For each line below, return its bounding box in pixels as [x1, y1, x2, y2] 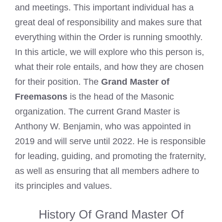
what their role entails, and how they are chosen [15, 62, 204, 72]
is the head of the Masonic [67, 92, 174, 102]
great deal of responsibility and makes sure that [15, 17, 202, 27]
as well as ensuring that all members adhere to [15, 166, 199, 176]
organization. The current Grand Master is [15, 107, 180, 116]
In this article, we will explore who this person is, [15, 47, 204, 57]
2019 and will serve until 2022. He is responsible [15, 136, 206, 146]
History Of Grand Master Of [38, 208, 184, 221]
